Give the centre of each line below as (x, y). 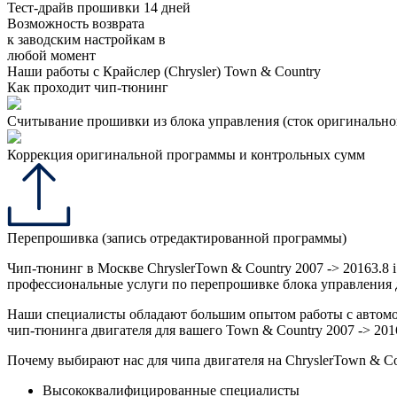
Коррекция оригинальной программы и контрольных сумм (186, 155)
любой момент (51, 56)
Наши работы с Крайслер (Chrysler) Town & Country (164, 72)
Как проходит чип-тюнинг (88, 88)
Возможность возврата (76, 24)
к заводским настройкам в (86, 40)
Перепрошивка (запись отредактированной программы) (177, 238)
